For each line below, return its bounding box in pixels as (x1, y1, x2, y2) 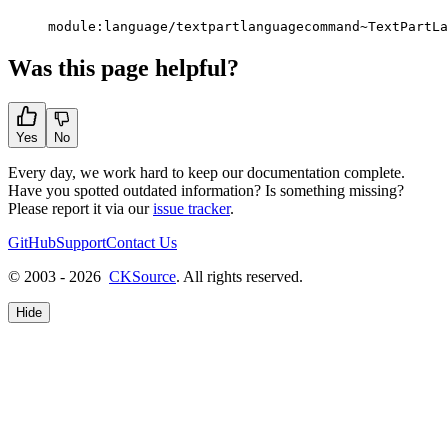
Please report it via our (8, 199, 153, 217)
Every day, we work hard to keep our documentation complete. (8, 163, 405, 181)
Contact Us (106, 233, 177, 251)
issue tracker (153, 199, 230, 217)
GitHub (8, 233, 56, 251)
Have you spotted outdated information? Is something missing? (8, 181, 404, 199)
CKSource (109, 267, 176, 285)
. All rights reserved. (176, 267, 303, 285)
